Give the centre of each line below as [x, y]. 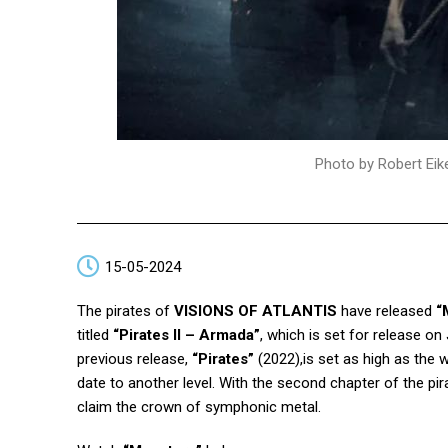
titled [95, 335]
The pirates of [125, 311]
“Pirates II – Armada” [186, 335]
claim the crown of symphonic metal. [199, 407]
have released [386, 311]
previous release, [134, 359]
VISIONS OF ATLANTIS [255, 311]
